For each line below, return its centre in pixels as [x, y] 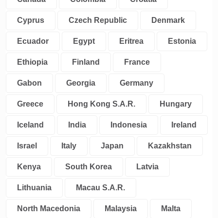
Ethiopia [32, 62]
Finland [86, 62]
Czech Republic [98, 20]
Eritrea [131, 41]
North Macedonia [49, 209]
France [137, 62]
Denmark [168, 20]
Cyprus [31, 20]
